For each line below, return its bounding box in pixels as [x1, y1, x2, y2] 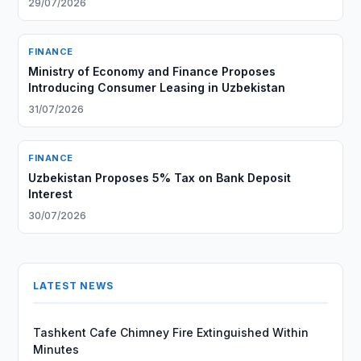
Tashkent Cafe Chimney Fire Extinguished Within [33, 326, 309, 339]
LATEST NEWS [33, 280, 114, 292]
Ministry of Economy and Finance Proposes [28, 64, 276, 78]
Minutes [33, 342, 80, 356]
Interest [28, 187, 73, 201]
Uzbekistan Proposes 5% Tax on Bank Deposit [28, 171, 292, 185]
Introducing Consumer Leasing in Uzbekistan [28, 81, 286, 94]
